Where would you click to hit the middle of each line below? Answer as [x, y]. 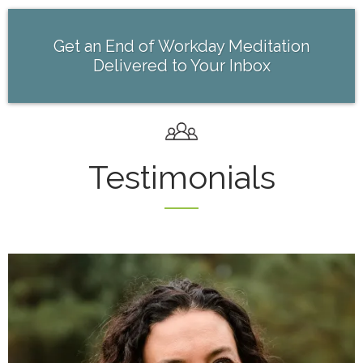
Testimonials [181, 177]
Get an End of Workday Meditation [181, 46]
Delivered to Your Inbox [181, 66]
